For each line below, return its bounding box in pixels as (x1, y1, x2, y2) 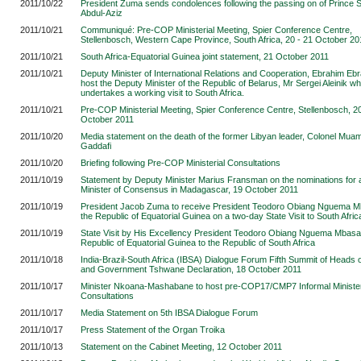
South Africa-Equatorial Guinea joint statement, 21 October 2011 (81, 52, 329, 61)
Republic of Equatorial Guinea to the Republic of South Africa (81, 238, 315, 247)
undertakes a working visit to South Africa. (81, 88, 244, 98)
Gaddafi (81, 141, 111, 151)
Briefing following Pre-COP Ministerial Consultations (81, 158, 280, 168)
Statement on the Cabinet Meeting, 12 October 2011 (81, 342, 282, 351)
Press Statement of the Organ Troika (81, 325, 225, 334)
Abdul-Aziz (81, 8, 122, 18)
